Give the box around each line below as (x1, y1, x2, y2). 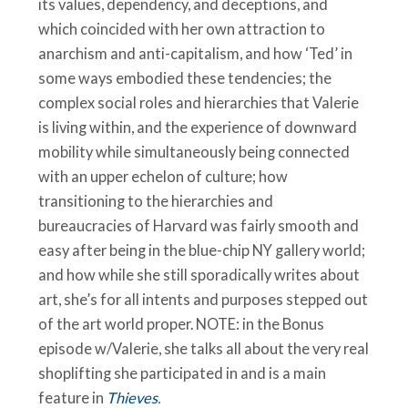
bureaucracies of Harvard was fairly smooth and (38, 217, 360, 236)
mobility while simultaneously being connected (38, 143, 351, 162)
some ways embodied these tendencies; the (38, 69, 332, 88)
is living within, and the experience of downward (38, 118, 358, 138)
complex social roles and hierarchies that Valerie (38, 94, 360, 113)
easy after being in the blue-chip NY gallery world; (38, 241, 366, 260)
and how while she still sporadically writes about (38, 266, 361, 285)
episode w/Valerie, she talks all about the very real (38, 340, 370, 359)
